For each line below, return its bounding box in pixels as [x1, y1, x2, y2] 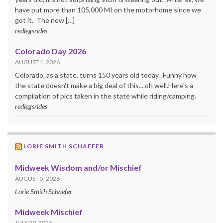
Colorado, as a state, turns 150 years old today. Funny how [15, 70, 197, 79]
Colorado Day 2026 [15, 46, 86, 56]
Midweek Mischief [15, 207, 83, 217]
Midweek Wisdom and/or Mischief [15, 162, 142, 172]
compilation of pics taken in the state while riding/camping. [15, 91, 196, 100]
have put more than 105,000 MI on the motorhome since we [15, 5, 201, 14]
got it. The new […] [15, 15, 75, 24]
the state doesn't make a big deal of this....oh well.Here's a [15, 81, 193, 90]
